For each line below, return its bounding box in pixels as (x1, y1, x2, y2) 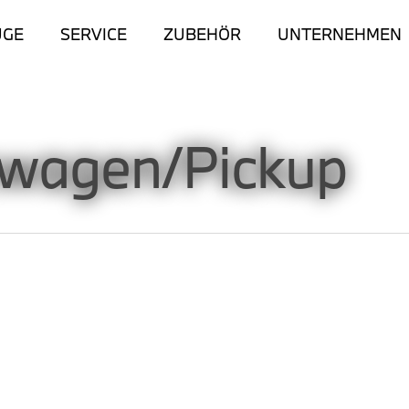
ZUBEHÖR (163, 23, 241, 45)
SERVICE (59, 23, 127, 45)
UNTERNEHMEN (277, 23, 402, 45)
